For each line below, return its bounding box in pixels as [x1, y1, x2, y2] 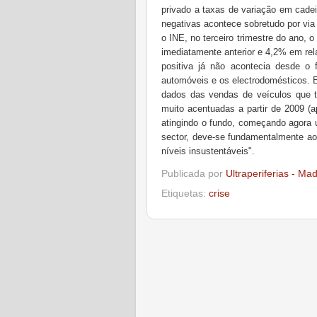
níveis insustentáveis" [161, 146, 252, 156]
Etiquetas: [161, 188, 209, 199]
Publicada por [161, 168, 226, 179]
